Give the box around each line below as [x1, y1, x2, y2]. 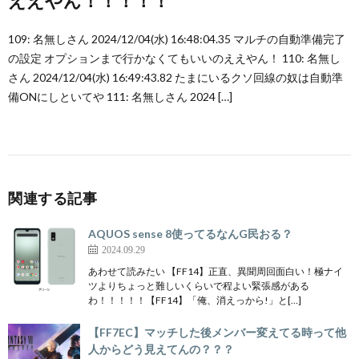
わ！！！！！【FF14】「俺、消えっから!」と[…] [88, 294, 301, 306]
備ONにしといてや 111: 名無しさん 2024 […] [8, 90, 232, 103]
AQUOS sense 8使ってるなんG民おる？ [88, 227, 292, 240]
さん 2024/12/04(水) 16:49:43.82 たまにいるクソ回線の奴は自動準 [8, 71, 343, 84]
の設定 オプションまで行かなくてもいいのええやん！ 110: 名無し [8, 51, 341, 65]
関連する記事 [8, 189, 97, 207]
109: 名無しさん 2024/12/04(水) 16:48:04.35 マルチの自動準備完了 [8, 32, 345, 46]
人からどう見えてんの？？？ [88, 342, 234, 356]
